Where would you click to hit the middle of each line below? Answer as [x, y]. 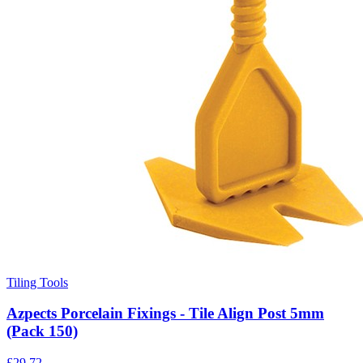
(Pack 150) [42, 331]
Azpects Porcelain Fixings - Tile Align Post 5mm [165, 314]
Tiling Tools [37, 282]
